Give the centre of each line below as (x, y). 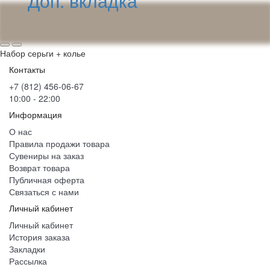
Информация (36, 115)
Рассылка (28, 261)
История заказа (39, 237)
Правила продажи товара (59, 143)
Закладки (27, 249)
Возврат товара (39, 168)
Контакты (27, 69)
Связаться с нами (44, 192)
